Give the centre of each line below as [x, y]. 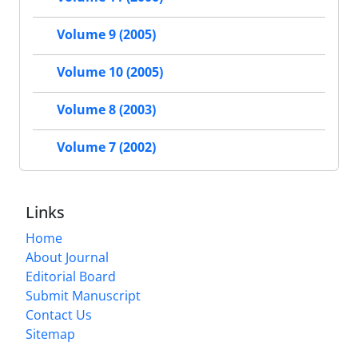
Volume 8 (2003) [106, 110]
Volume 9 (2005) [106, 35]
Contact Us [59, 315]
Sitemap [50, 334]
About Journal [67, 257]
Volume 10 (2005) [110, 72]
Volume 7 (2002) [106, 147]
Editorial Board [71, 276]
